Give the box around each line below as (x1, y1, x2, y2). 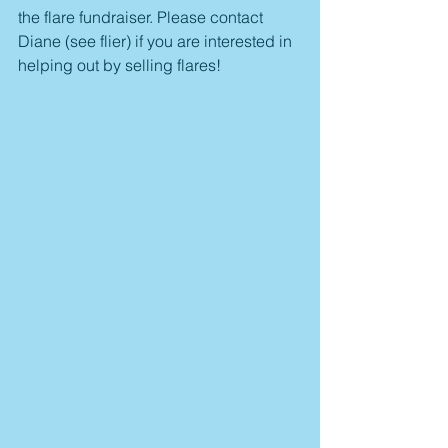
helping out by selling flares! (18, 55, 221, 75)
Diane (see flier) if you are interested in (18, 31, 296, 51)
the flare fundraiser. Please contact (18, 7, 267, 27)
